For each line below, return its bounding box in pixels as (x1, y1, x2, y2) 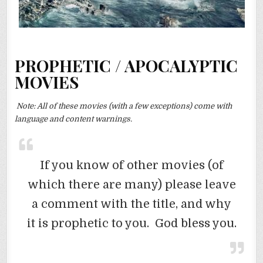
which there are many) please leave (27, 178, 236, 192)
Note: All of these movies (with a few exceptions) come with (15, 102, 232, 111)
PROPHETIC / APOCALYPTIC (15, 54, 238, 76)
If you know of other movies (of (39, 159, 224, 173)
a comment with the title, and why (32, 197, 231, 211)
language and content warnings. (15, 114, 133, 124)
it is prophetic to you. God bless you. (26, 217, 237, 231)
